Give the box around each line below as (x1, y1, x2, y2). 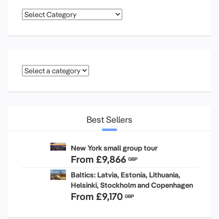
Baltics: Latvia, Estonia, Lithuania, (71, 170, 180, 179)
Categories (22, 9, 57, 19)
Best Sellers (87, 113, 132, 125)
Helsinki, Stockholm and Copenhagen (71, 180, 193, 190)
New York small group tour (71, 143, 157, 153)
